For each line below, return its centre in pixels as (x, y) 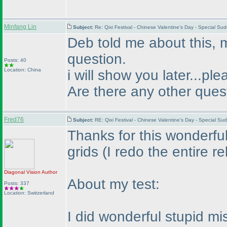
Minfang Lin (20, 27)
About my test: (113, 184)
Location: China (23, 70)
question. (97, 59)
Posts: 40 (15, 60)
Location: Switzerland (29, 193)
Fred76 (14, 120)
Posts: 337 (17, 183)
